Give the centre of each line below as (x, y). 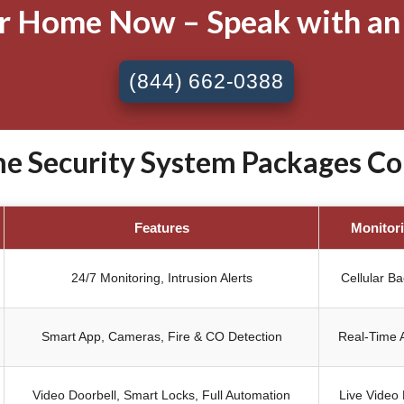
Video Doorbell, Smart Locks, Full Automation (161, 395)
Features (161, 227)
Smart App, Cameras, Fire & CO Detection (161, 336)
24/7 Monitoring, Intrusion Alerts (161, 277)
